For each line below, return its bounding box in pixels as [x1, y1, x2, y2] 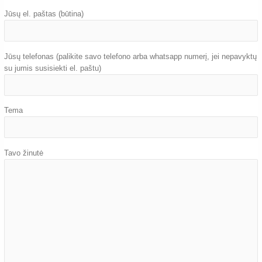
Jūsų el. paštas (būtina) [4, 9, 84, 19]
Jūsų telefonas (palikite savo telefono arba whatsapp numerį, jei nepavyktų [4, 51, 257, 61]
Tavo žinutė [4, 148, 44, 157]
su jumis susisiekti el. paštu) [4, 63, 102, 73]
